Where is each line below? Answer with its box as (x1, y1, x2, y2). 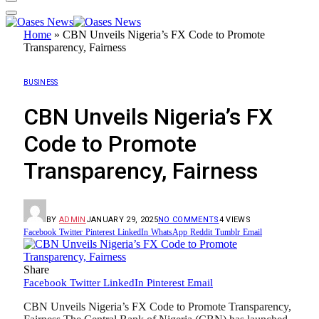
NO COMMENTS (157, 215, 219, 225)
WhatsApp (151, 227, 187, 238)
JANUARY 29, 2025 (85, 215, 158, 225)
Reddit (190, 227, 212, 238)
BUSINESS (23, 78, 58, 87)
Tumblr (215, 227, 240, 238)
